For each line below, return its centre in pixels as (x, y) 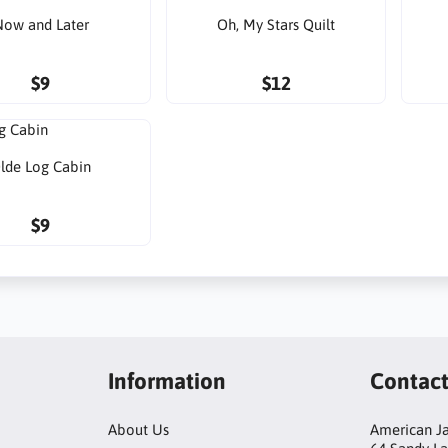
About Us (138, 430)
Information (166, 380)
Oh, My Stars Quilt (276, 24)
